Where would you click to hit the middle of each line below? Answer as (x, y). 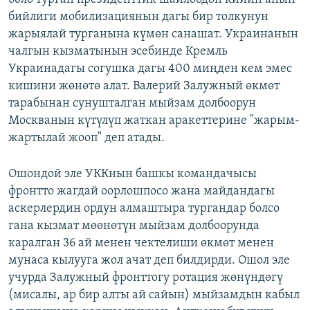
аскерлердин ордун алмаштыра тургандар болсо (144, 209)
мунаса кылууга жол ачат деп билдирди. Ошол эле (149, 261)
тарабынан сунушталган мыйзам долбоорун (132, 104)
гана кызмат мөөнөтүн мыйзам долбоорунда (134, 226)
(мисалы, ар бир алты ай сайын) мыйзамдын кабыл (154, 295)
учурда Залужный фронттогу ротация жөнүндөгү (146, 278)
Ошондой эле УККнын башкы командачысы (133, 174)
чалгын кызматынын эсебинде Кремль (118, 52)
